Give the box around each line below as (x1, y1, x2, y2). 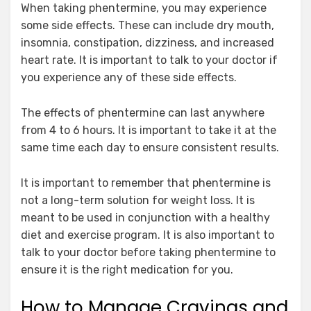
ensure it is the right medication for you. (21, 262, 233, 276)
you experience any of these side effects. (21, 70, 237, 84)
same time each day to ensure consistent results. (21, 140, 279, 154)
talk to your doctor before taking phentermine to (21, 245, 276, 259)
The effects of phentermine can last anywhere (21, 106, 264, 119)
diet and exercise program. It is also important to (21, 228, 274, 242)
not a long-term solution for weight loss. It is (21, 193, 255, 207)
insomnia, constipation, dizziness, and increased (21, 35, 274, 49)
